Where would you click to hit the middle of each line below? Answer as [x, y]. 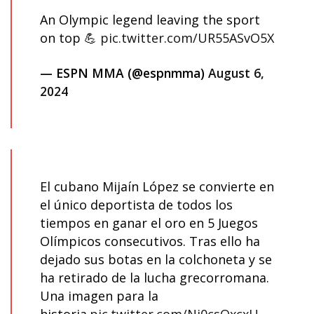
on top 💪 [70, 38]
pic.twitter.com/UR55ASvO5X [187, 38]
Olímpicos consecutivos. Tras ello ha [150, 241]
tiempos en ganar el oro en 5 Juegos [149, 223]
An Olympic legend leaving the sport [150, 20]
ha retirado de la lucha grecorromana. [155, 278]
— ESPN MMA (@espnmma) [124, 73]
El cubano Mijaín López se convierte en [157, 187]
